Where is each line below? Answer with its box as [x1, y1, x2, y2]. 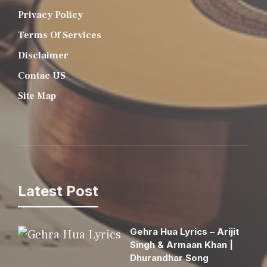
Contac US [18, 69, 66, 82]
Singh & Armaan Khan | [130, 238, 233, 250]
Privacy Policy [18, 8, 83, 21]
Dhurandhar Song [130, 252, 209, 263]
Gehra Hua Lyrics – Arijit [130, 225, 239, 237]
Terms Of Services [18, 29, 101, 41]
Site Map [18, 89, 56, 102]
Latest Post [18, 182, 98, 200]
